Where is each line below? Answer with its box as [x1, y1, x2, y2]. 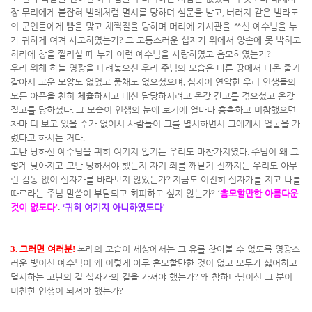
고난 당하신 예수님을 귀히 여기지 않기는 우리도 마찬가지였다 [10, 146, 247, 157]
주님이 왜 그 [251, 146, 299, 157]
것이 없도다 [10, 202, 55, 212]
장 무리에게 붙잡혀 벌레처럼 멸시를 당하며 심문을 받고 [10, 7, 222, 17]
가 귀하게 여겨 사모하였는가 [10, 35, 119, 45]
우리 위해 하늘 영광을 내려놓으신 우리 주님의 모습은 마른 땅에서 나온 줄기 [10, 63, 300, 73]
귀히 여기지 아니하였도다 [65, 202, 162, 212]
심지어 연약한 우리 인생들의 [187, 77, 296, 87]
